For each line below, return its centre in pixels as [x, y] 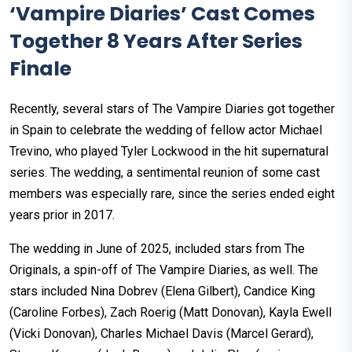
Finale [40, 69]
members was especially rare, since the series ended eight [172, 194]
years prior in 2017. [64, 215]
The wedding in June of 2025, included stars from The [157, 249]
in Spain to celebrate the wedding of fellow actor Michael [166, 130]
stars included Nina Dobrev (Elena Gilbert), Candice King [162, 291]
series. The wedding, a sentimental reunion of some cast [165, 173]
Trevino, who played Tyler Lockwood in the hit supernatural [169, 152]
